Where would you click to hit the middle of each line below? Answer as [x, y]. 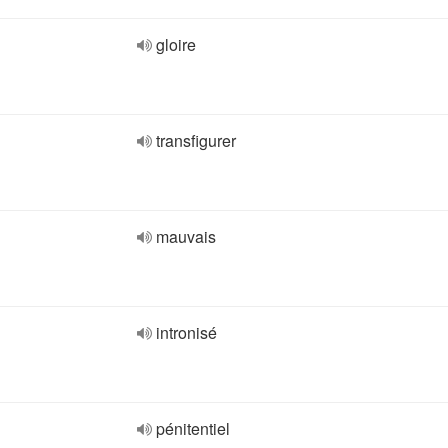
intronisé [186, 332]
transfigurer [196, 140]
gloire [176, 44]
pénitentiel [193, 428]
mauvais [186, 236]
